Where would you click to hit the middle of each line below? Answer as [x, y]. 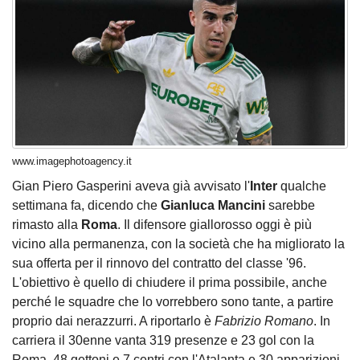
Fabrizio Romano [264, 321]
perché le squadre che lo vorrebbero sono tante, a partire [173, 302]
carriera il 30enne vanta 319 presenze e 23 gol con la [163, 341]
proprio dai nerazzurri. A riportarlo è [113, 321]
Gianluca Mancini [213, 206]
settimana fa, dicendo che [86, 206]
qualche [302, 186]
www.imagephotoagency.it [72, 161]
